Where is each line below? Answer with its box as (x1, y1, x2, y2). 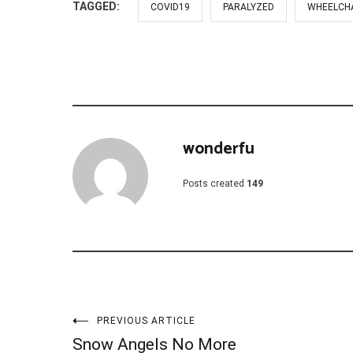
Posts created (183, 177, 244, 189)
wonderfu (183, 135, 255, 162)
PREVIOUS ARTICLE (97, 314, 195, 326)
